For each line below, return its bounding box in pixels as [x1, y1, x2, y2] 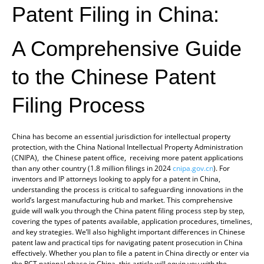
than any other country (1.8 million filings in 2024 [12, 163, 173, 173]
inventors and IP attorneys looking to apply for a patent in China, [12, 173, 220, 184]
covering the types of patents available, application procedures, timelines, [12, 216, 252, 226]
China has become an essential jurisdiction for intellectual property [12, 131, 230, 141]
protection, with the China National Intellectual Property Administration [12, 141, 243, 152]
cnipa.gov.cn [173, 163, 213, 173]
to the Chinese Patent [12, 64, 216, 89]
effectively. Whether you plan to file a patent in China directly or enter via [12, 247, 249, 258]
